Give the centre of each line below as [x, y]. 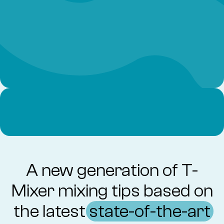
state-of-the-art [150, 211]
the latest [51, 211]
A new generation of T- [112, 170]
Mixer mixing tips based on [112, 190]
